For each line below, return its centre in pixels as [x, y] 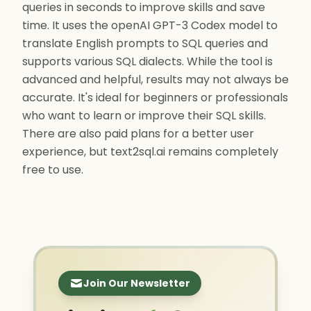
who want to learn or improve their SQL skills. [144, 116]
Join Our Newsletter [137, 283]
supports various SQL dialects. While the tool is [148, 61]
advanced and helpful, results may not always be [155, 79]
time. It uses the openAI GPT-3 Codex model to [150, 25]
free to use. [53, 170]
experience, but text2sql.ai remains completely [150, 152]
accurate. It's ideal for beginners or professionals [155, 98]
